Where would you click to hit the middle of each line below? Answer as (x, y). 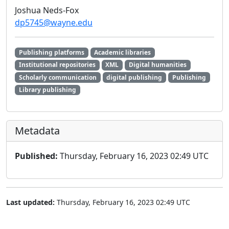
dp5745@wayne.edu (54, 23)
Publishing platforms (51, 53)
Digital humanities (157, 65)
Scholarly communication (58, 77)
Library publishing (47, 89)
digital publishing (134, 77)
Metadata (37, 130)
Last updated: (30, 202)
